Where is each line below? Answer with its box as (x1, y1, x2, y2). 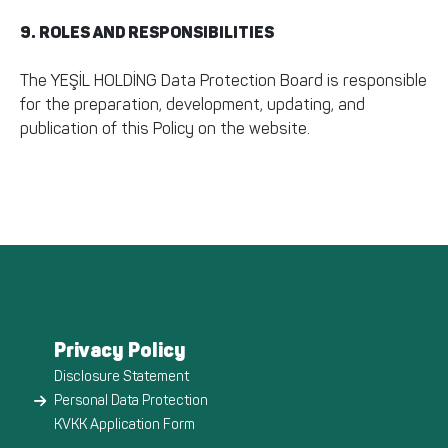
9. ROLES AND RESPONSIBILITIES (20, 23, 274, 42)
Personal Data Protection (54, 392, 208, 409)
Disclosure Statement (54, 368, 189, 385)
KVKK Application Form (54, 416, 195, 433)
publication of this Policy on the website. (20, 119, 310, 138)
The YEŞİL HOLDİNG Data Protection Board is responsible (20, 71, 427, 90)
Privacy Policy (54, 338, 186, 362)
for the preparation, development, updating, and (20, 95, 365, 114)
